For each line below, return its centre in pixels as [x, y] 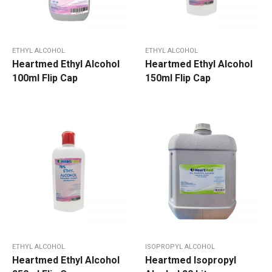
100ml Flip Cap [45, 78]
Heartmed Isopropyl [191, 260]
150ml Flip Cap [178, 78]
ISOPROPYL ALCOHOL [180, 247]
